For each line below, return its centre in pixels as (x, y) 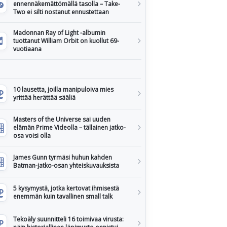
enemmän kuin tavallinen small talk (63, 196)
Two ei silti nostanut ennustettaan (61, 12)
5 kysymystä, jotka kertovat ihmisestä (66, 188)
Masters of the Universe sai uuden (62, 119)
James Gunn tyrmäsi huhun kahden (63, 157)
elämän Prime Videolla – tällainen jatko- (69, 127)
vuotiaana (27, 49)
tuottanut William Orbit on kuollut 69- (66, 41)
